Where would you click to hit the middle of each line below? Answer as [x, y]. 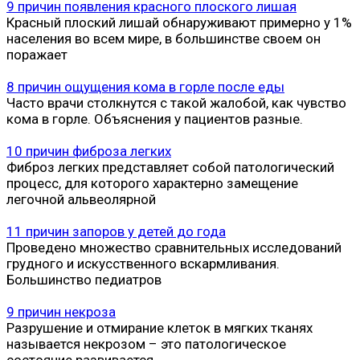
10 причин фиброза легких [89, 151]
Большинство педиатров [84, 279]
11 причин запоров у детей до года [116, 231]
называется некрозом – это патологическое [146, 344]
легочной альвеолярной [81, 199]
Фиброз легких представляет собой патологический [170, 167]
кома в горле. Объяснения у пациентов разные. [155, 119]
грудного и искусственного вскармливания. [143, 263]
